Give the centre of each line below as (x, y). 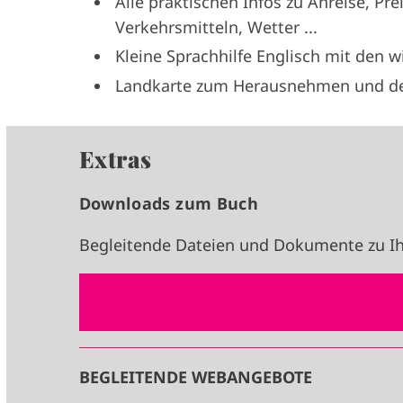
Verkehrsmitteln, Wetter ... (217, 27)
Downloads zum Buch (169, 204)
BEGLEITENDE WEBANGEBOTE (195, 377)
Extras (115, 159)
